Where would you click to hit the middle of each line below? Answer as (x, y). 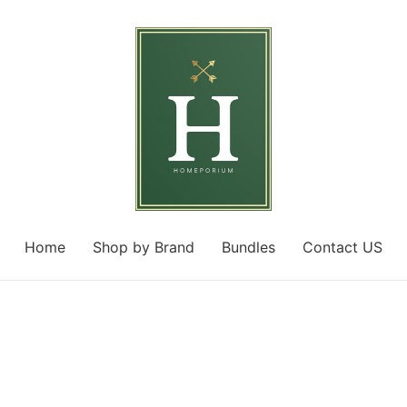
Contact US (342, 247)
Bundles (248, 247)
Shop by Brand (144, 247)
